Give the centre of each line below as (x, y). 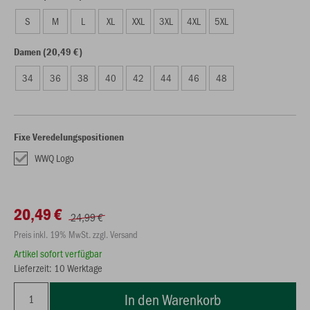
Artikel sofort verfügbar (58, 253)
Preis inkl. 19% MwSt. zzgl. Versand (76, 234)
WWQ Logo (54, 158)
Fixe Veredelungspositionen (69, 137)
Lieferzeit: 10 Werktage (58, 268)
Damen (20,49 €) (48, 52)
